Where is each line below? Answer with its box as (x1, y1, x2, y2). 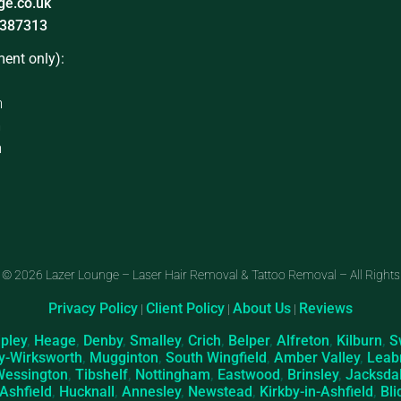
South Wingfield (165, 349, 267, 367)
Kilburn (336, 332, 382, 350)
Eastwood (218, 366, 280, 384)
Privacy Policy (48, 299, 138, 317)
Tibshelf (75, 366, 128, 384)
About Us (233, 299, 291, 317)
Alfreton (276, 332, 329, 350)
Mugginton (89, 349, 158, 367)
